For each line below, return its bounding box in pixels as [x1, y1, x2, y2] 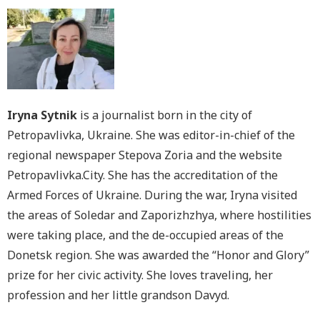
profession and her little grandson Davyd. [7, 287, 229, 304]
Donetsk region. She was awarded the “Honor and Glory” [7, 247, 309, 264]
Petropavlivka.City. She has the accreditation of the [7, 167, 278, 184]
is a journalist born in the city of [80, 107, 252, 124]
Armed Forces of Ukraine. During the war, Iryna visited [7, 187, 297, 204]
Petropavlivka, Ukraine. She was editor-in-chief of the [7, 127, 295, 144]
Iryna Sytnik [7, 107, 80, 124]
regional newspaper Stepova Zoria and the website [7, 147, 282, 164]
